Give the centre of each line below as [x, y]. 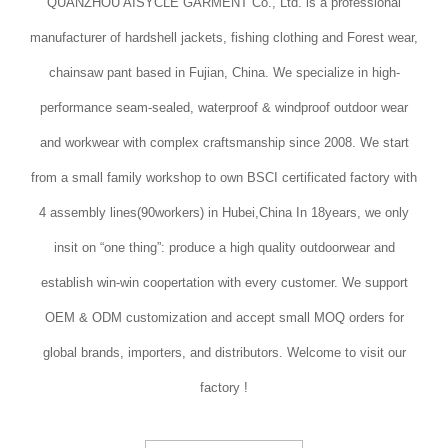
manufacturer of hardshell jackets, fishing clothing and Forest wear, [224, 38]
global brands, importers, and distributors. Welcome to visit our [224, 353]
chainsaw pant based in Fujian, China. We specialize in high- [224, 73]
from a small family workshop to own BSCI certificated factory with [224, 178]
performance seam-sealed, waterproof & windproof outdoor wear [224, 108]
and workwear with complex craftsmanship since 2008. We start [224, 143]
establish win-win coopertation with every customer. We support [224, 283]
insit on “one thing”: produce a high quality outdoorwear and [224, 248]
